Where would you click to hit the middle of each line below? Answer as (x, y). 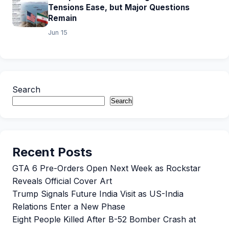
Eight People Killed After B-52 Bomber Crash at (104, 219)
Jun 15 (58, 32)
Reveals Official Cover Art (62, 181)
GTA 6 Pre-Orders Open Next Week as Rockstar (107, 168)
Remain (62, 18)
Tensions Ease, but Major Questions (119, 7)
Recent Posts (52, 152)
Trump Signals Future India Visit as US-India (98, 194)
